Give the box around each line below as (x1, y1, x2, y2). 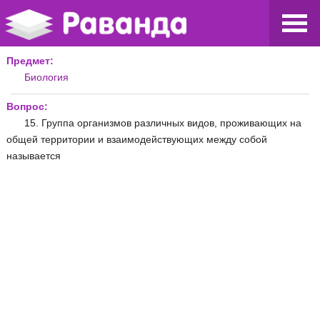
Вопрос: (6, 100, 48, 112)
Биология (24, 71, 69, 83)
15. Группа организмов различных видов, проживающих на (24, 116, 301, 129)
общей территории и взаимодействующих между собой (6, 133, 267, 145)
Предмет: (6, 54, 54, 66)
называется (6, 149, 61, 161)
